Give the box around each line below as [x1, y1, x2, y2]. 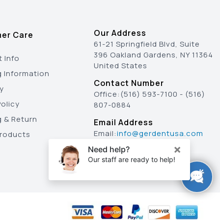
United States [93, 60, 147, 71]
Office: [93, 89, 120, 99]
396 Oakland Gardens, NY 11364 [93, 50, 213, 60]
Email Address [93, 117, 153, 128]
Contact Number [93, 78, 164, 88]
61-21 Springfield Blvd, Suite [93, 39, 200, 49]
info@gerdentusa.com [116, 128, 203, 138]
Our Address [93, 27, 146, 38]
